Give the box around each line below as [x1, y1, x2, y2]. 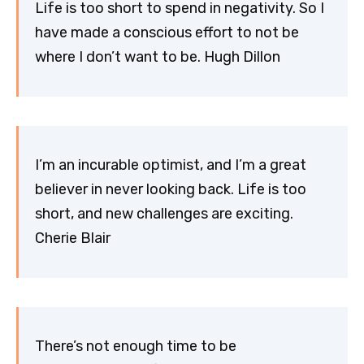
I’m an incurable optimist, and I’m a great [35, 156, 306, 175]
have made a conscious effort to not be [35, 24, 299, 42]
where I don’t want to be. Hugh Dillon [35, 48, 280, 67]
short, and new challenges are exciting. [35, 205, 293, 223]
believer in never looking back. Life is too [35, 180, 306, 199]
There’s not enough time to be [35, 337, 236, 356]
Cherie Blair [35, 229, 110, 248]
